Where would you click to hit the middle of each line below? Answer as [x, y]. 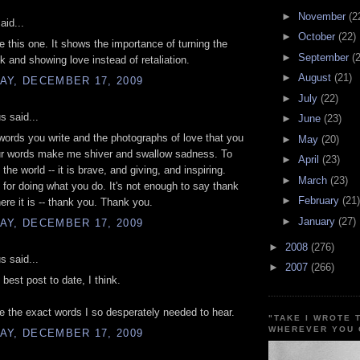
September [325, 57]
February [320, 201]
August [316, 78]
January [318, 221]
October [318, 37]
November [323, 16]
